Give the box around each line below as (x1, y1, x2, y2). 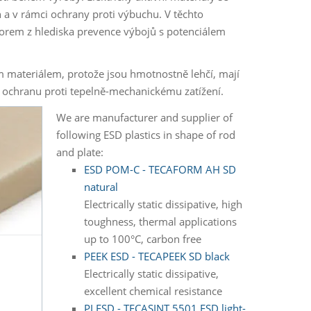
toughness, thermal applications (83, 215, 237, 229)
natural (83, 180, 118, 194)
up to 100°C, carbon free (83, 232, 201, 246)
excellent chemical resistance (83, 284, 222, 299)
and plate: (56, 145, 103, 160)
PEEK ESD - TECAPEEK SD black (83, 249, 230, 264)
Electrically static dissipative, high (83, 197, 242, 212)
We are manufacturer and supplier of (56, 110, 233, 125)
